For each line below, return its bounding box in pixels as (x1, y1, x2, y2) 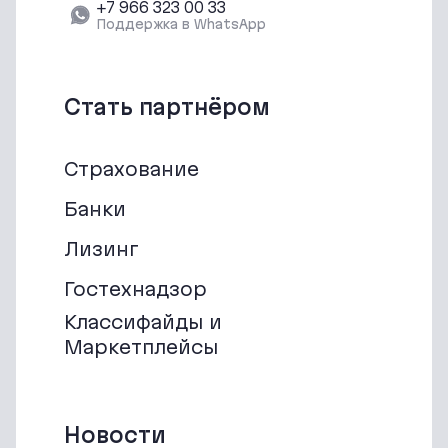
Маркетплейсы (64, 335, 218, 358)
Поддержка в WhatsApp (96, 16, 266, 31)
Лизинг (64, 238, 139, 261)
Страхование (64, 158, 199, 181)
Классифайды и (64, 310, 222, 333)
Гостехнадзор (64, 278, 207, 301)
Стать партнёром (64, 94, 270, 119)
